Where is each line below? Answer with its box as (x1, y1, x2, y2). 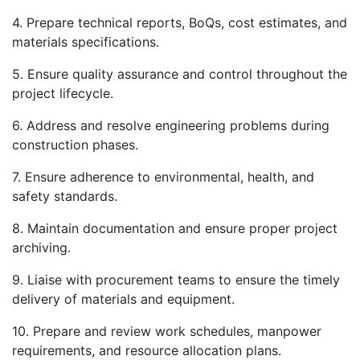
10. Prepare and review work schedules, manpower (12, 323, 321, 340)
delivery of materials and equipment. (12, 291, 235, 308)
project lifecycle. (12, 85, 113, 102)
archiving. (12, 239, 71, 256)
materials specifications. (12, 34, 159, 51)
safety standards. (12, 188, 117, 205)
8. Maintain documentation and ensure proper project (12, 220, 337, 237)
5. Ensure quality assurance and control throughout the (12, 66, 347, 83)
